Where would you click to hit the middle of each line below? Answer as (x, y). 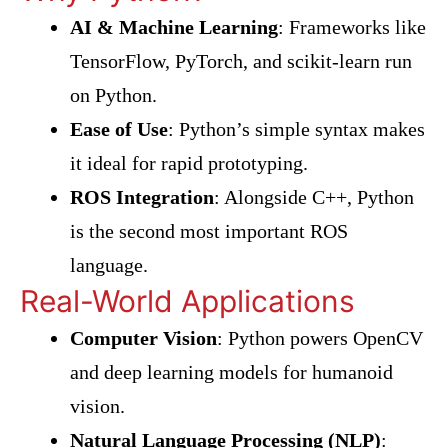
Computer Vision (143, 338)
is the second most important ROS (209, 231)
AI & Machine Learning (174, 27)
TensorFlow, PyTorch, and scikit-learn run (241, 61)
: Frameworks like (352, 27)
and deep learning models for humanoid (231, 372)
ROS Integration (142, 197)
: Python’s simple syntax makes (296, 129)
